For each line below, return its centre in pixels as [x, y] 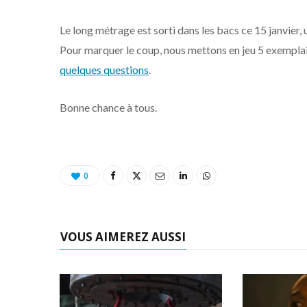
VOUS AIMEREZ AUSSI [123, 237]
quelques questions [104, 70]
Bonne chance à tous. [108, 108]
